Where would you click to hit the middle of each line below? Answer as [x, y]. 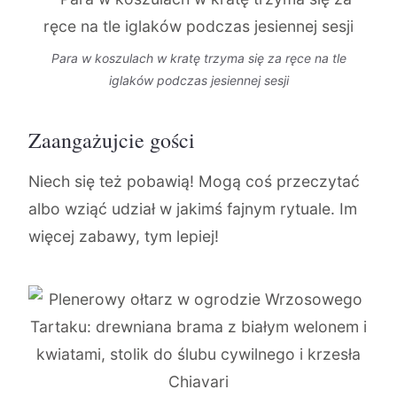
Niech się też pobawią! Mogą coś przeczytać [194, 181]
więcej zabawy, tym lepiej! [124, 236]
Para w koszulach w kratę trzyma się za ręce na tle [198, 58]
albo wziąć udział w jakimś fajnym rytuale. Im [193, 209]
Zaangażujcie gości [112, 140]
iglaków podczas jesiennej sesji [198, 80]
